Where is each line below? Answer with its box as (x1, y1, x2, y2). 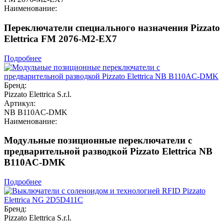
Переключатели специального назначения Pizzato (4, 22, 220, 33)
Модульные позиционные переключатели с (4, 135, 192, 146)
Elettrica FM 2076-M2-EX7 (4, 33, 117, 44)
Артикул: (4, 98, 35, 107)
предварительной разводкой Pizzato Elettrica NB (4, 146, 212, 157)
